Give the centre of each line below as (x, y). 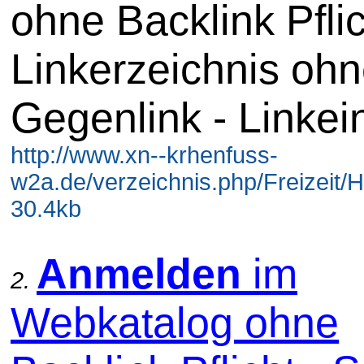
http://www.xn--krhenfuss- (144, 155)
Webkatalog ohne (175, 322)
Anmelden (139, 273)
